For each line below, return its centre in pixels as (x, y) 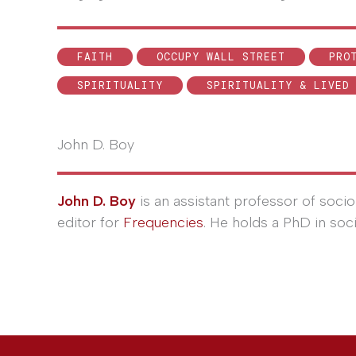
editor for (90, 223)
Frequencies (163, 223)
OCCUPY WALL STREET (221, 57)
